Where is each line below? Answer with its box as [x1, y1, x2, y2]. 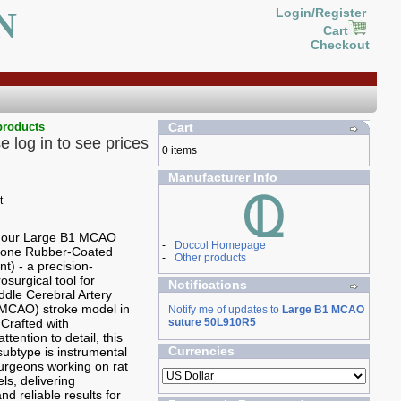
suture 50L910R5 [167, 316, 256, 328]
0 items [161, 144, 197, 157]
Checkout [310, 38, 370, 52]
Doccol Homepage [174, 239, 266, 252]
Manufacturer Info [167, 170, 277, 184]
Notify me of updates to [167, 303, 282, 316]
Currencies [167, 344, 235, 358]
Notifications [167, 277, 247, 292]
